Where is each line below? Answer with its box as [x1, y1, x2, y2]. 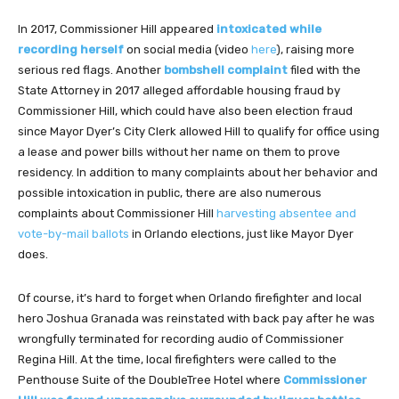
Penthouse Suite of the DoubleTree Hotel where [18, 373, 283, 387]
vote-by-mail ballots [18, 227, 129, 240]
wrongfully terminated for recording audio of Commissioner [18, 332, 344, 346]
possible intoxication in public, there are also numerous [18, 186, 322, 199]
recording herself [18, 43, 124, 56]
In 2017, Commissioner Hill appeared [18, 22, 216, 36]
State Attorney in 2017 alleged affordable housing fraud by [18, 84, 340, 97]
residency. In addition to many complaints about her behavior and [18, 166, 378, 179]
